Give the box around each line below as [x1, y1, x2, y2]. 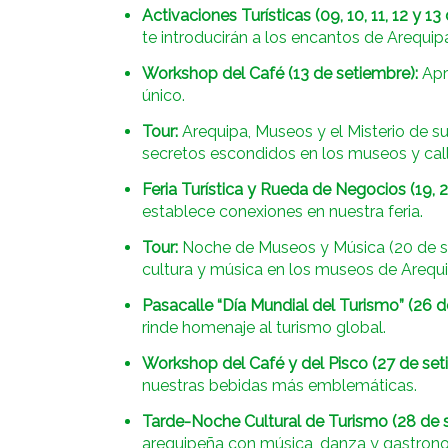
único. [142, 86, 185, 106]
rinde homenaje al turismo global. [142, 318, 386, 338]
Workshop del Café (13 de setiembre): [142, 64, 418, 84]
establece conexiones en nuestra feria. [142, 202, 423, 222]
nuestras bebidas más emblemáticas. [142, 376, 417, 396]
